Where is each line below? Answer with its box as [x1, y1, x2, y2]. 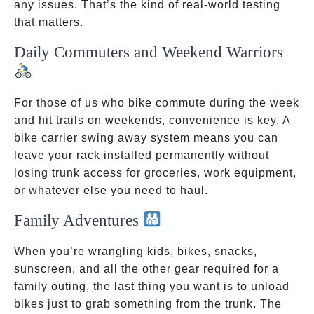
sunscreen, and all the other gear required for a [14, 263, 279, 275]
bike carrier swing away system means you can [14, 132, 278, 144]
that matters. [14, 16, 83, 28]
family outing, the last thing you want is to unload [14, 280, 289, 292]
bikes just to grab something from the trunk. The [14, 298, 282, 310]
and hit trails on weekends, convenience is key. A [14, 114, 290, 126]
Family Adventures [14, 211, 143, 229]
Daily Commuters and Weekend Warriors [14, 43, 283, 61]
